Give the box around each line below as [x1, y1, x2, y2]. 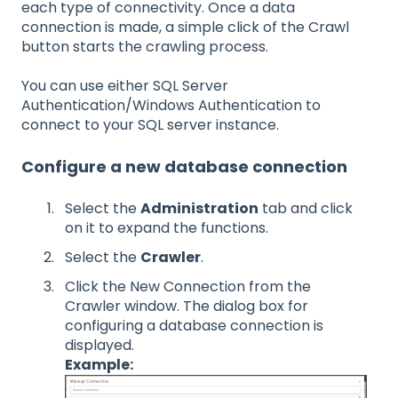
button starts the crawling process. [21, 36, 268, 57]
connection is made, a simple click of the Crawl [21, 16, 349, 37]
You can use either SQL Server [21, 75, 228, 96]
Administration [140, 197, 259, 219]
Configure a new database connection [21, 155, 347, 179]
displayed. [65, 335, 134, 356]
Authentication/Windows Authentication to [21, 94, 321, 115]
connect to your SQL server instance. [21, 114, 279, 135]
